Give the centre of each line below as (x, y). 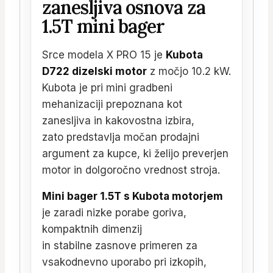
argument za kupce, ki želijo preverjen (135, 154)
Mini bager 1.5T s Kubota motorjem (133, 197)
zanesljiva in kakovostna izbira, (118, 121)
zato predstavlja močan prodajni (121, 137)
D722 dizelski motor (94, 72)
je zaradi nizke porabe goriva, (114, 213)
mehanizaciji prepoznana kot (112, 105)
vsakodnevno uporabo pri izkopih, (124, 262)
